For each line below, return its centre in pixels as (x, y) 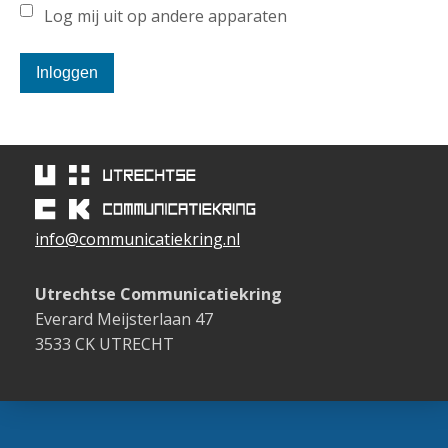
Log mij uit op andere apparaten (165, 15)
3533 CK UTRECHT (104, 343)
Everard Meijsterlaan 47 (124, 318)
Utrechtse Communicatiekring (158, 293)
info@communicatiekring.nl (137, 238)
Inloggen (67, 72)
